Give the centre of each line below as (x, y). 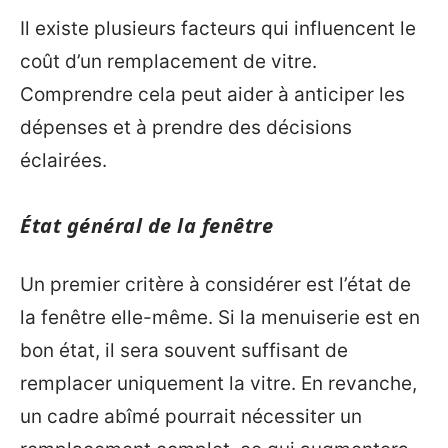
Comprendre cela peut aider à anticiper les (212, 94)
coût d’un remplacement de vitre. (168, 61)
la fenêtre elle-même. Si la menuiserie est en (220, 317)
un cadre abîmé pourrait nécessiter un (191, 416)
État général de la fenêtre (146, 225)
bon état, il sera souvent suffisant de (184, 350)
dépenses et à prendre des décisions (186, 127)
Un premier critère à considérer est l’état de (215, 284)
